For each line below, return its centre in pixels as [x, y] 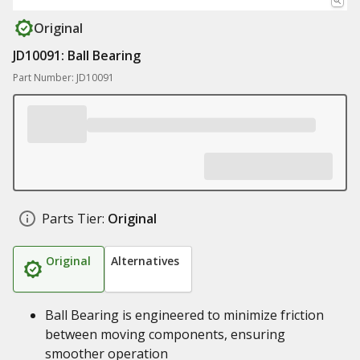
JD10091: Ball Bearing [77, 55]
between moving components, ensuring [165, 334]
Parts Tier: [73, 219]
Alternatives [145, 261]
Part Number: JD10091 [63, 78]
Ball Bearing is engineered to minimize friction [184, 315]
